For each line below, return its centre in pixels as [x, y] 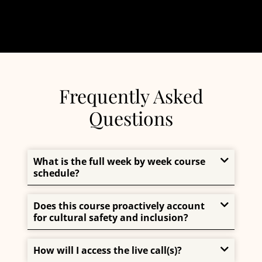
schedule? [57, 173]
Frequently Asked [131, 96]
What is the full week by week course [120, 162]
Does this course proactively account [119, 206]
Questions [131, 118]
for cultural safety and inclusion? [111, 218]
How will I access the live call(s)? [108, 251]
